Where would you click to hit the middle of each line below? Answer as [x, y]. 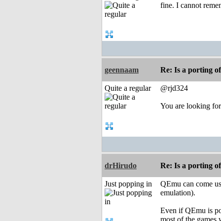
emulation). [178, 193]
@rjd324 [174, 88]
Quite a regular [128, 88]
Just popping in [128, 184]
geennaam [122, 70]
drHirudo [121, 166]
